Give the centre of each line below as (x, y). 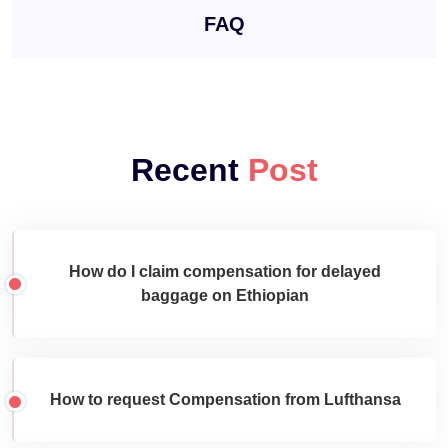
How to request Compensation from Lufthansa (225, 399)
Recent (189, 169)
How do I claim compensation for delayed (225, 271)
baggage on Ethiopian (225, 295)
